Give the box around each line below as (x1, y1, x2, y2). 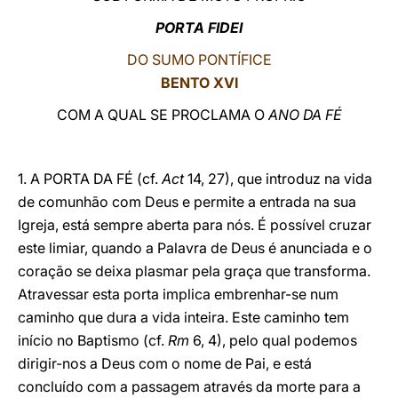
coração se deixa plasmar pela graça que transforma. (18, 262, 370, 280)
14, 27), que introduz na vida (184, 170, 372, 187)
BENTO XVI (160, 74, 238, 92)
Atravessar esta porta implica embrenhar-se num (18, 285, 338, 303)
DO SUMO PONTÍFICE (126, 51, 272, 68)
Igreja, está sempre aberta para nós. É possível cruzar (18, 216, 371, 234)
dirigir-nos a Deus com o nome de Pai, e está (18, 354, 312, 372)
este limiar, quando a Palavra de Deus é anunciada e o (18, 239, 372, 257)
